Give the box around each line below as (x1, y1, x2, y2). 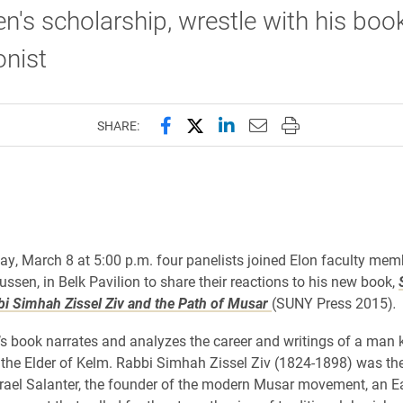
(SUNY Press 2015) (271, 293, 393, 312)
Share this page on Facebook (158, 112, 390, 136)
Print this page (280, 112, 398, 136)
